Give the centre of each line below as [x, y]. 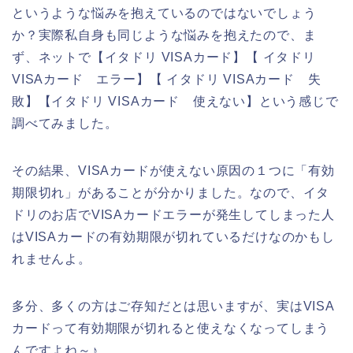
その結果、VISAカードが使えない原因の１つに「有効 [173, 171]
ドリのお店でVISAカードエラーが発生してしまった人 [173, 215]
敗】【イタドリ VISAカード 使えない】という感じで [175, 102]
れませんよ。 [52, 259]
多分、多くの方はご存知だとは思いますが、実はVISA [173, 307]
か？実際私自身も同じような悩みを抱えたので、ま [164, 35]
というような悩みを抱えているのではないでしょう [164, 13]
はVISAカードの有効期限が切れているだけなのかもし [173, 237]
